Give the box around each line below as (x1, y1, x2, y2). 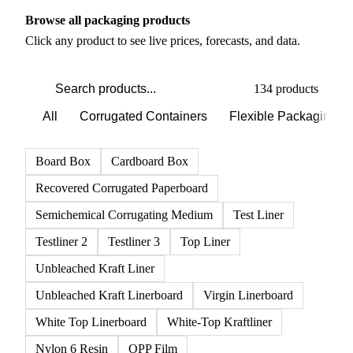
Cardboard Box (111, 242, 188, 256)
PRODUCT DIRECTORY (25, 74, 162, 88)
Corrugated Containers (80, 198, 207, 212)
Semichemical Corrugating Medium (35, 295, 213, 310)
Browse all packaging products (25, 101, 190, 115)
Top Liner (180, 322, 230, 336)
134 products (254, 169, 318, 184)
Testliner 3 (108, 322, 160, 336)
